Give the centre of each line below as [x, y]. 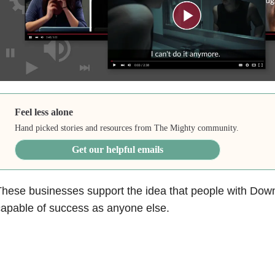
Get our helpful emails [118, 149]
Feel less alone [44, 112]
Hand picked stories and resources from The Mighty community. [127, 128]
